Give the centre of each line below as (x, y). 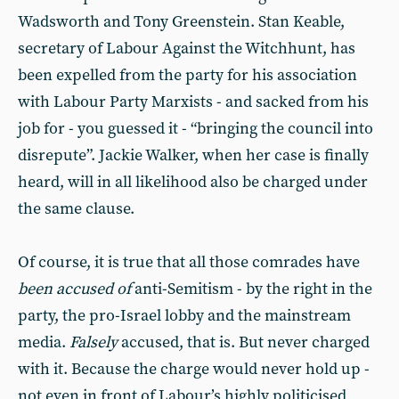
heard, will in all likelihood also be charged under (193, 182)
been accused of (74, 289)
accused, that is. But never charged (244, 342)
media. (44, 342)
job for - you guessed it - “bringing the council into (195, 129)
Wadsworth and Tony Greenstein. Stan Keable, (181, 22)
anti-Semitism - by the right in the (252, 289)
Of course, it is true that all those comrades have (189, 262)
